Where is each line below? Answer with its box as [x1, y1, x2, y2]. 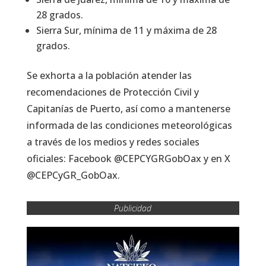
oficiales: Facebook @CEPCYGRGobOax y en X [26, 151, 230, 165]
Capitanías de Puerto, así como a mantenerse [26, 102, 230, 115]
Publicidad [114, 202, 152, 214]
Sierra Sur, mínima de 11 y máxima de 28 [36, 23, 217, 37]
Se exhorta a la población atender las [26, 68, 192, 82]
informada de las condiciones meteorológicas [26, 118, 232, 132]
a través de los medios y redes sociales [26, 135, 199, 148]
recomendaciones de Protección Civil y [26, 85, 199, 99]
